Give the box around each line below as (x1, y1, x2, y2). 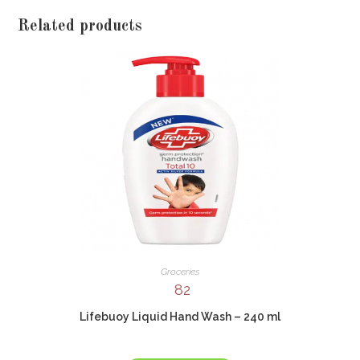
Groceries (160, 266, 200, 278)
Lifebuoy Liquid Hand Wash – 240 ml (80, 309, 280, 323)
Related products (18, 18, 143, 35)
